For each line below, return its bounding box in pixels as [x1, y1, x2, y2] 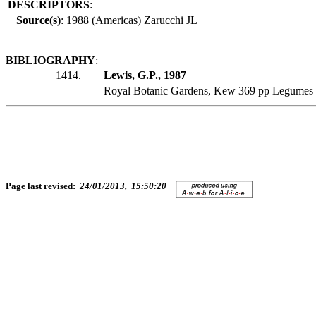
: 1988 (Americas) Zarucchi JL [61, 14, 197, 27]
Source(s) [16, 14, 61, 27]
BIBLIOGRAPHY [6, 54, 95, 67]
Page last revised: [6, 180, 80, 191]
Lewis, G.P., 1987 [104, 69, 186, 82]
